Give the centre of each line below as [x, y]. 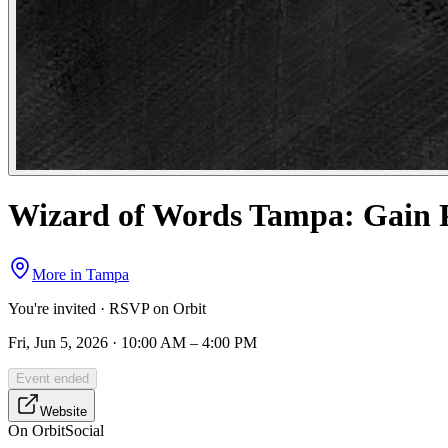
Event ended [52, 378]
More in [59, 274]
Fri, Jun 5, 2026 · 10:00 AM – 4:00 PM [132, 342]
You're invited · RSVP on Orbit [107, 308]
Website [63, 411]
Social [84, 430]
